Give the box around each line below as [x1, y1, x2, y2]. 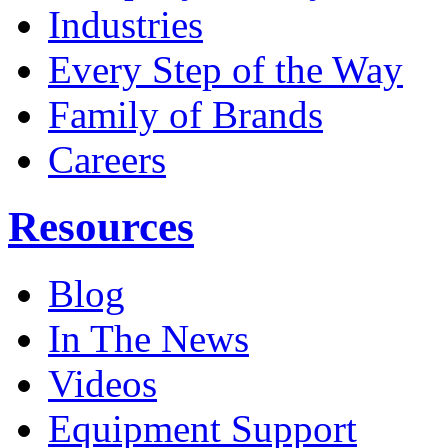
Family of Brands [48, 92, 323, 136]
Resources [8, 202, 194, 250]
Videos [48, 361, 157, 405]
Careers [48, 137, 166, 181]
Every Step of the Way [48, 47, 403, 91]
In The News [48, 316, 249, 360]
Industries [48, 2, 203, 46]
